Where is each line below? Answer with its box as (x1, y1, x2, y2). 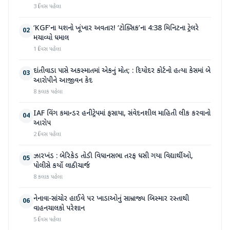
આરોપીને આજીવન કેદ (33, 76, 92, 86)
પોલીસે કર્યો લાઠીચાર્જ (33, 161, 90, 171)
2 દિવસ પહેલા (33, 131, 61, 139)
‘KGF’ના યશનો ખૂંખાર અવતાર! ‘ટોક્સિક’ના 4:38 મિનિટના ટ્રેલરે (33, 24, 199, 34)
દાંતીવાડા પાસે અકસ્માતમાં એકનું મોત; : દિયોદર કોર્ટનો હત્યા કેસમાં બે (33, 66, 210, 76)
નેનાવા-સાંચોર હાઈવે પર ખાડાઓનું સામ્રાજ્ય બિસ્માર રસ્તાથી (33, 194, 189, 204)
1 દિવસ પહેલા (33, 46, 61, 53)
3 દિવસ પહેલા (33, 3, 61, 11)
